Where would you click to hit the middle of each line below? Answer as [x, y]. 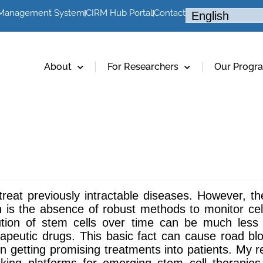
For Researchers [143, 67]
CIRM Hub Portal [119, 13]
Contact [169, 13]
